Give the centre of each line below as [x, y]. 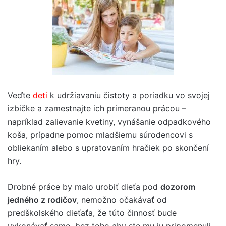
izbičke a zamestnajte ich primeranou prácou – [97, 108]
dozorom [178, 186]
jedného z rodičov [42, 200]
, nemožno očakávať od [122, 200]
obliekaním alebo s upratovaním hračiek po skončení [108, 148]
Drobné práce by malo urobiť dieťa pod [84, 186]
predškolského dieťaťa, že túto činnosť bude [92, 213]
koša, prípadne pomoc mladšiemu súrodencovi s [100, 134]
